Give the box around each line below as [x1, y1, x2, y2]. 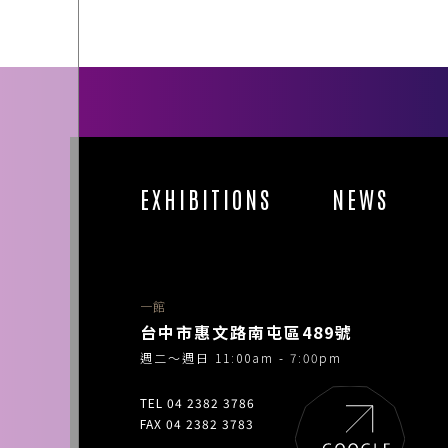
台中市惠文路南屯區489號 [140, 319, 353, 344]
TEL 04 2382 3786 [140, 393, 255, 411]
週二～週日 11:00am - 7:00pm [140, 348, 342, 366]
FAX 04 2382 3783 [140, 414, 254, 432]
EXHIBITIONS [140, 182, 272, 213]
